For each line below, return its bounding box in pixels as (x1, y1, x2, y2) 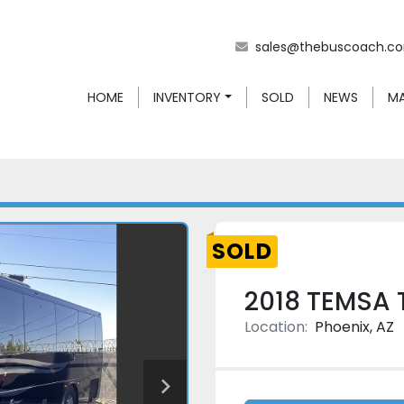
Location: (244, 317, 308, 337)
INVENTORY (156, 88, 222, 106)
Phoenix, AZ (315, 317, 394, 337)
